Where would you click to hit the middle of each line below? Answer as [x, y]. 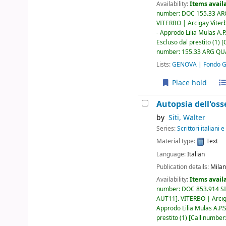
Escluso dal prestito [184, 42]
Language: [172, 154]
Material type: [177, 142]
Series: [167, 129]
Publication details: [184, 167]
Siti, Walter [187, 118]
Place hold [188, 83]
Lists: [164, 64]
